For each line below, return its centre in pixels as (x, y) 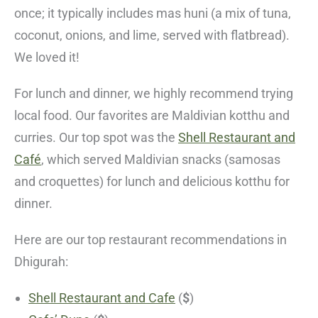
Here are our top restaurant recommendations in (150, 240)
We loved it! (47, 57)
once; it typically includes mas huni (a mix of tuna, (153, 13)
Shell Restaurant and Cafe (102, 298)
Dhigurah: (41, 262)
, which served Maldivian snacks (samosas (161, 160)
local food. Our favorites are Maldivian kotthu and (152, 116)
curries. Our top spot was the (96, 138)
